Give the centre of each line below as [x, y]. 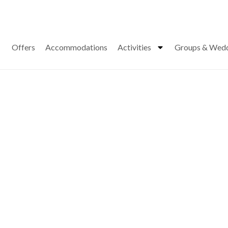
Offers [23, 47]
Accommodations [76, 47]
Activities [134, 47]
